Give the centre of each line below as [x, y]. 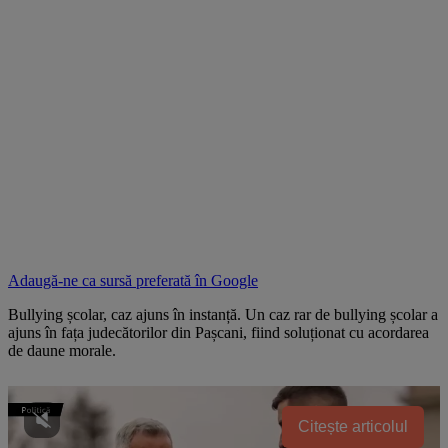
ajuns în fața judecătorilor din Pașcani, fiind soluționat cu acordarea [218, 332]
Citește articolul [353, 426]
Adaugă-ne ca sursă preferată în [109, 280]
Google [234, 280]
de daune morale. [62, 350]
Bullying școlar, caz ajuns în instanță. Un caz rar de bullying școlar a [223, 314]
